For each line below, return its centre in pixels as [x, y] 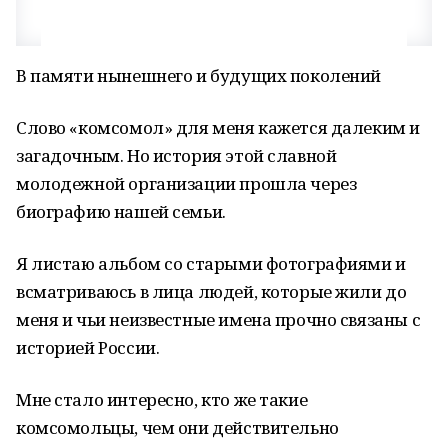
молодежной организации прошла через [186, 183]
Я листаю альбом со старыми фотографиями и [211, 263]
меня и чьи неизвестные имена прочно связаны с [218, 319]
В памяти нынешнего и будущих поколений [199, 75]
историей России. [88, 347]
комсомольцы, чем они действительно [177, 427]
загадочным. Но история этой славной [176, 155]
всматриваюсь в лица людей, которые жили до [211, 291]
